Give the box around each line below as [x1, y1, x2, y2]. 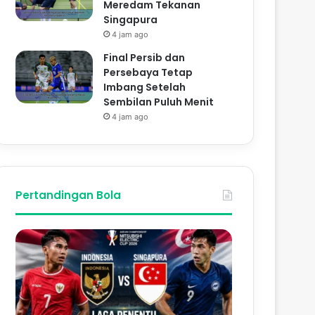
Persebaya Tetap [103, 65, 193, 79]
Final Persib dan [103, 50, 186, 65]
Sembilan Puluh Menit [103, 94, 214, 109]
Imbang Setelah [103, 79, 186, 94]
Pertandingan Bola [15, 187, 122, 202]
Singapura [103, 12, 158, 27]
